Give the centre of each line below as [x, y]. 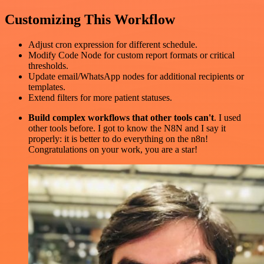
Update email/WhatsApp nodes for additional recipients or [136, 76]
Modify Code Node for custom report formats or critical [131, 55]
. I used [227, 117]
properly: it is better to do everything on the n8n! [118, 138]
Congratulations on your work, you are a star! [113, 149]
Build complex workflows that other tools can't [121, 117]
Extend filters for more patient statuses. [100, 97]
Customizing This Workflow [90, 19]
